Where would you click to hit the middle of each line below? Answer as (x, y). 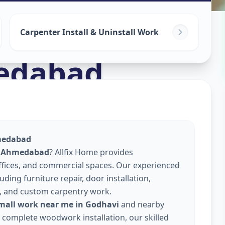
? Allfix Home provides (91, 152)
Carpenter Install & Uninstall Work (89, 32)
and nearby (142, 204)
